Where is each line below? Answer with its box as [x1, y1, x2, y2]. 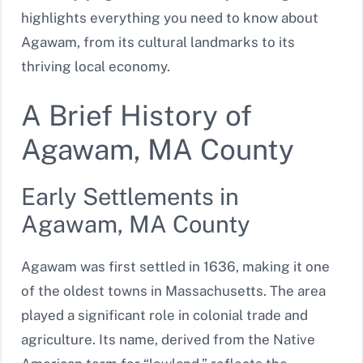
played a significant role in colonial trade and [21, 307, 308, 324]
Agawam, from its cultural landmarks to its [21, 33, 295, 50]
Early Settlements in [21, 182, 239, 211]
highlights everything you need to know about [21, 9, 318, 26]
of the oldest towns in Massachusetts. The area [21, 283, 326, 300]
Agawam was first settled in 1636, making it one [21, 258, 330, 275]
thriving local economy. [21, 58, 170, 75]
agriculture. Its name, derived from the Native [21, 331, 315, 348]
